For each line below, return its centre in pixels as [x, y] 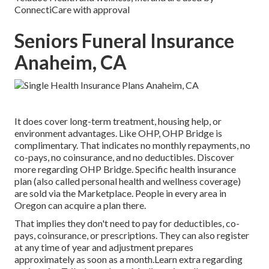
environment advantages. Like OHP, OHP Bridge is [118, 133]
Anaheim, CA [71, 62]
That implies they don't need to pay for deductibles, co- [127, 223]
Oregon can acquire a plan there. [80, 205]
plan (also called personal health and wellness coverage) [128, 181]
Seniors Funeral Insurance [124, 41]
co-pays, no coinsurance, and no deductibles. [106, 157]
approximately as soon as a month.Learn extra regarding [128, 259]
